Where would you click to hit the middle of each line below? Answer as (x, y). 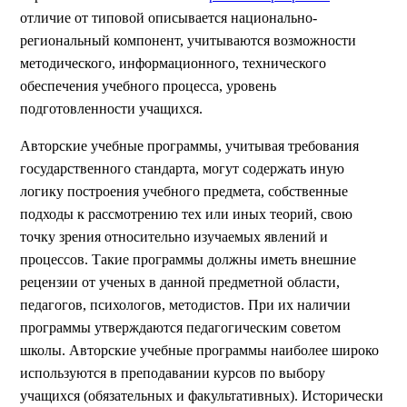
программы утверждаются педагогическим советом (180, 328)
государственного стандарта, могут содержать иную (182, 169)
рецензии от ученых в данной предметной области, (180, 282)
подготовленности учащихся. (111, 109)
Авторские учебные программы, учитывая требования (189, 146)
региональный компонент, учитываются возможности (188, 40)
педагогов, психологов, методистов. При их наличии (185, 305)
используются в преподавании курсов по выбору (173, 373)
